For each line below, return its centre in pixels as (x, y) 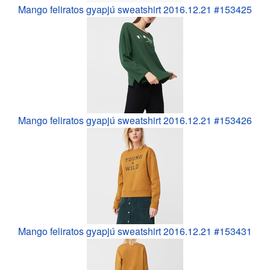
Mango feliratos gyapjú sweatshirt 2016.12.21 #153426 (135, 120)
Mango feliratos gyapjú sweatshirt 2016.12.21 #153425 (135, 9)
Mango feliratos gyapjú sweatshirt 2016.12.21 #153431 (135, 231)
